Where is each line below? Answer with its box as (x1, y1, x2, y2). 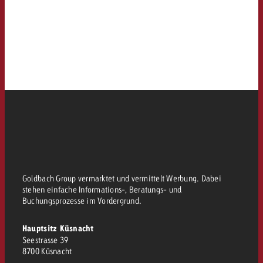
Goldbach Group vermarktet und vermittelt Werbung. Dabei (22, 173, 222, 184)
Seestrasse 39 (22, 235, 69, 245)
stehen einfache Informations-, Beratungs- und (22, 184, 182, 195)
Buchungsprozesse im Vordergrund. (22, 195, 142, 206)
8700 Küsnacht (22, 246, 72, 257)
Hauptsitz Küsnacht (22, 223, 94, 234)
